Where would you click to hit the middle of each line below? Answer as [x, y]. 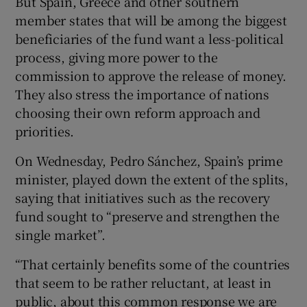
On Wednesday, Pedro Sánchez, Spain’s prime [149, 160]
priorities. [45, 131]
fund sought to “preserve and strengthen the [147, 216]
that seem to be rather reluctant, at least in [143, 282]
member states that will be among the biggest [151, 20]
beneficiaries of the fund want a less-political [150, 38]
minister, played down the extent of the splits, [152, 179]
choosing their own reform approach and [138, 112]
